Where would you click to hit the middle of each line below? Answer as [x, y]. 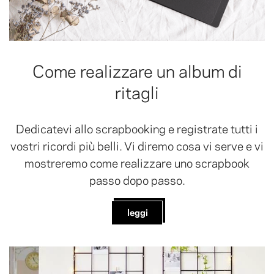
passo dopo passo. [137, 179]
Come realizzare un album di [137, 70]
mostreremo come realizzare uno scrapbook [137, 162]
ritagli [137, 91]
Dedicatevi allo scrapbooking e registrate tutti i [137, 128]
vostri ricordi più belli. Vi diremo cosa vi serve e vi [137, 145]
